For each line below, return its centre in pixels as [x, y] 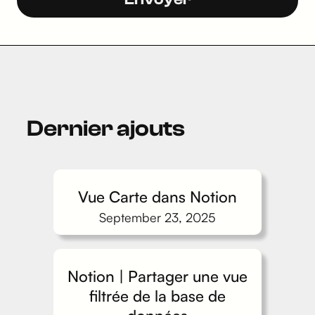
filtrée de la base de [157, 296]
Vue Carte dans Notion [157, 197]
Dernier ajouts [106, 129]
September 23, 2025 [157, 218]
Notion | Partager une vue [157, 276]
